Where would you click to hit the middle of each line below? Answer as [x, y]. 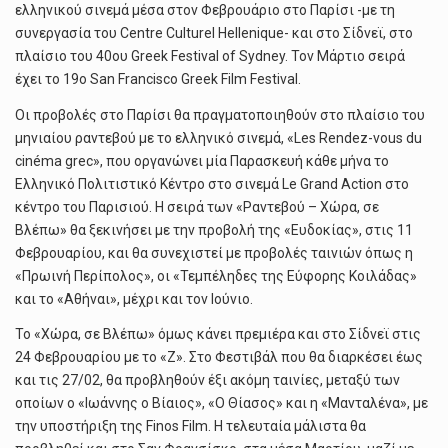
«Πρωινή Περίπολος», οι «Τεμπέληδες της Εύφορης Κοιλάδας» [216, 275]
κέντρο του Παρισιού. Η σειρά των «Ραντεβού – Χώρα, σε [197, 206]
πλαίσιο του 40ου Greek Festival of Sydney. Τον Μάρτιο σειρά [210, 56]
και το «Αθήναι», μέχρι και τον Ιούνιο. [134, 298]
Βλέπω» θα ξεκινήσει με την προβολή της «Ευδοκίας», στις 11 [214, 229]
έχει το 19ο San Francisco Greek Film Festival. [158, 79]
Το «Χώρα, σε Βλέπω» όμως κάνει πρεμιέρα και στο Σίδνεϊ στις [218, 334]
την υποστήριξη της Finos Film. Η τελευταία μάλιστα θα [190, 426]
